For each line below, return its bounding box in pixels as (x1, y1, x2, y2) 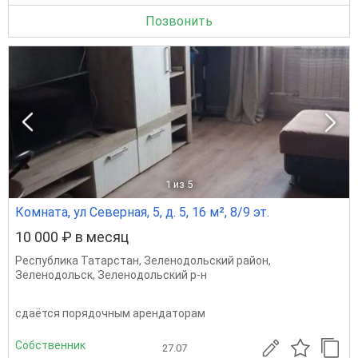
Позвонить (145, 14, 213, 29)
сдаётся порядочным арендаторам (15, 307, 205, 320)
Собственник (15, 338, 86, 352)
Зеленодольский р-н (97, 268, 207, 281)
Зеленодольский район (144, 254, 268, 267)
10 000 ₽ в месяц (15, 229, 129, 245)
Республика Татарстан (15, 254, 139, 267)
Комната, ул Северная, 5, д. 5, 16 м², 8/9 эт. (15, 205, 269, 220)
